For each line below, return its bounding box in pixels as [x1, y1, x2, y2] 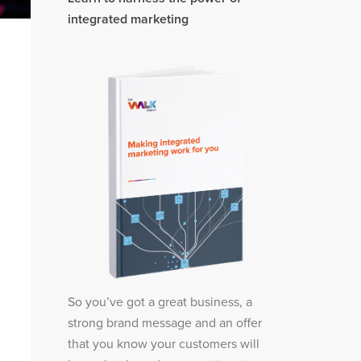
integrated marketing [67, 11, 189, 28]
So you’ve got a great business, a [67, 294, 252, 311]
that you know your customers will [67, 336, 259, 353]
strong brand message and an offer [67, 315, 262, 332]
